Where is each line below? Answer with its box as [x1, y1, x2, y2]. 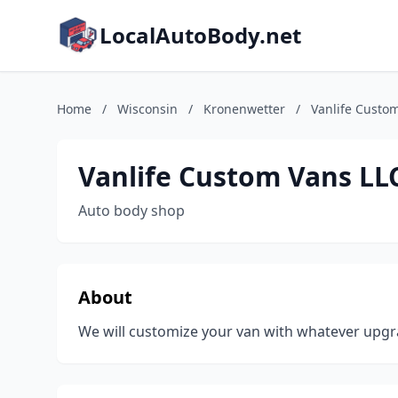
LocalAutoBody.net [99, 20, 301, 50]
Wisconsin [117, 100, 178, 117]
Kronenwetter [203, 100, 285, 117]
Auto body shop [78, 201, 185, 220]
